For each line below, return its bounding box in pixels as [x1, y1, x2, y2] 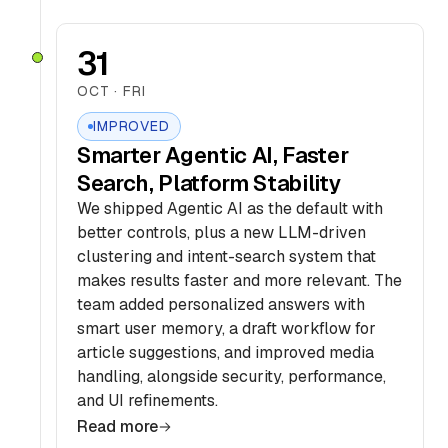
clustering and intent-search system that [77, 246, 376, 267]
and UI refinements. [77, 390, 218, 411]
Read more [77, 416, 158, 437]
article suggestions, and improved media [77, 342, 374, 363]
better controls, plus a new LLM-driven [77, 222, 366, 243]
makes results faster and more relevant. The [77, 270, 402, 291]
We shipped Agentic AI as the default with [77, 198, 383, 219]
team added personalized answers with [77, 294, 365, 315]
